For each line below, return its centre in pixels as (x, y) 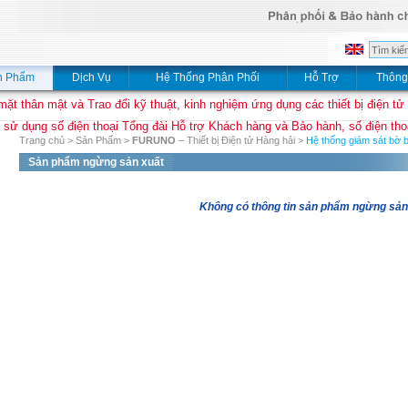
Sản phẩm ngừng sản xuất (96, 162)
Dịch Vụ (91, 77)
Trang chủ (42, 140)
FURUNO (154, 140)
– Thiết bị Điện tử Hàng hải (235, 140)
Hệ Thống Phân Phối (208, 77)
